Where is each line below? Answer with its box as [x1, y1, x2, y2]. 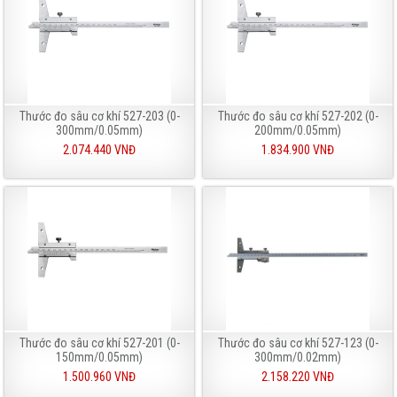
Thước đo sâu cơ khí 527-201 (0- [19, 335, 180, 350]
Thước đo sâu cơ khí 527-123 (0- [217, 335, 378, 350]
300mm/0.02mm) [254, 349, 341, 364]
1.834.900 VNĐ [261, 142, 334, 157]
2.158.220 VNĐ [261, 369, 334, 384]
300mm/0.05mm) [56, 122, 143, 137]
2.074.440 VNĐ [63, 142, 136, 157]
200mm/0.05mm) [254, 122, 341, 137]
